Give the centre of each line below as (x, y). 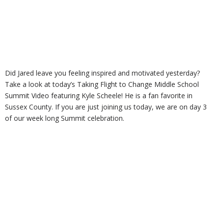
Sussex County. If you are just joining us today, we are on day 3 (106, 107)
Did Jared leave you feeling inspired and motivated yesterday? (102, 73)
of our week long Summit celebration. (65, 118)
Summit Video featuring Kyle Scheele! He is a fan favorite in (99, 96)
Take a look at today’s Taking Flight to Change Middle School (102, 84)
